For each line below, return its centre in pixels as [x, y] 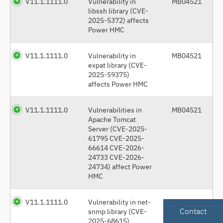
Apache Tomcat [112, 119]
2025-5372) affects [118, 20]
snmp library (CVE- [117, 211]
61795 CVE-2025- [116, 138]
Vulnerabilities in [115, 110]
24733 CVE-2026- [116, 157]
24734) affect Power [120, 166]
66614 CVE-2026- [116, 147]
